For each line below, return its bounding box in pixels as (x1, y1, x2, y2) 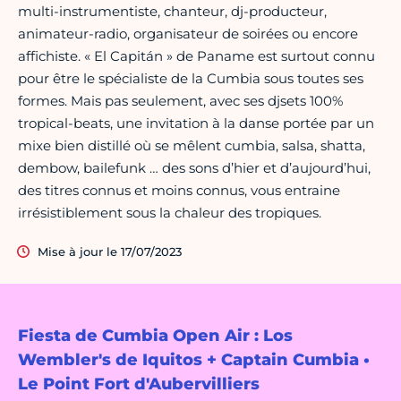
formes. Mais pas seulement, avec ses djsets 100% (18, 92, 343, 110)
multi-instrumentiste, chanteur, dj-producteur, (18, 3, 327, 21)
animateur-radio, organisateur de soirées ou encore (18, 25, 358, 43)
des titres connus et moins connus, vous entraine (18, 182, 340, 200)
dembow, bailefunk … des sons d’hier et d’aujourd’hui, (18, 159, 371, 177)
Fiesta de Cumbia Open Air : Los (18, 326, 293, 346)
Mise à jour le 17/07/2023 (38, 244, 182, 260)
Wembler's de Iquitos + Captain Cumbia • (18, 350, 370, 371)
